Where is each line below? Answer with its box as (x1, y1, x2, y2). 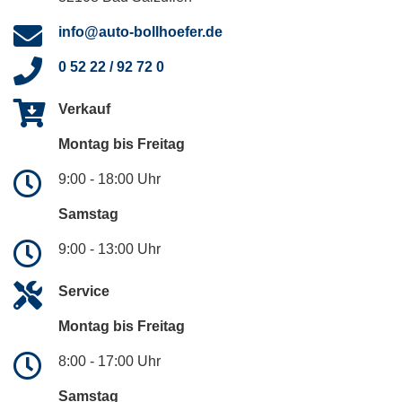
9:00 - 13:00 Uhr (58, 241, 161, 258)
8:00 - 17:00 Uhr (58, 354, 161, 370)
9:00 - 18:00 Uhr (58, 171, 161, 188)
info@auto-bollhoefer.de (58, 24, 223, 40)
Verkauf (58, 101, 110, 118)
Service (58, 284, 109, 300)
